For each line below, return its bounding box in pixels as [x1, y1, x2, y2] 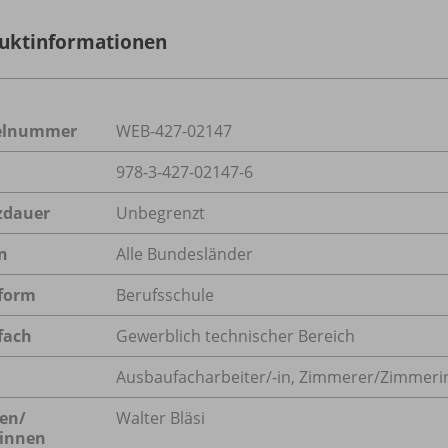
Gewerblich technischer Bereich [116, 324, 355, 347]
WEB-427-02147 [116, 119, 232, 142]
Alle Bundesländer [116, 242, 253, 265]
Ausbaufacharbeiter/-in [116, 365, 291, 388]
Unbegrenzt [116, 201, 205, 224]
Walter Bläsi [116, 406, 205, 429]
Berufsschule [116, 283, 214, 306]
